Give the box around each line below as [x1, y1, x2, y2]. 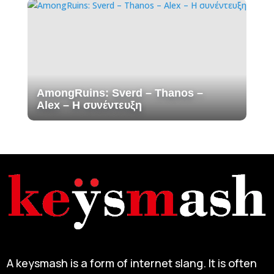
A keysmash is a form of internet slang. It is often [7, 255, 257, 270]
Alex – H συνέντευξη [36, 99, 142, 112]
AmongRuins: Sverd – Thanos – [36, 87, 203, 100]
